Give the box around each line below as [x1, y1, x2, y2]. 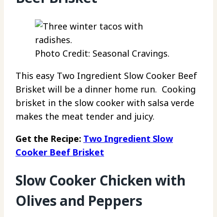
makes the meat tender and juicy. [15, 110, 159, 122]
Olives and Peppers [15, 191, 142, 210]
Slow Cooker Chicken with [15, 170, 186, 189]
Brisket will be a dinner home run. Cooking [15, 83, 196, 95]
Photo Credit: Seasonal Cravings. [35, 47, 170, 59]
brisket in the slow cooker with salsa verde [15, 96, 194, 108]
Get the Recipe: [15, 132, 83, 144]
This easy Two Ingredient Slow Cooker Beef [15, 69, 197, 81]
